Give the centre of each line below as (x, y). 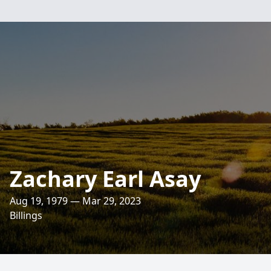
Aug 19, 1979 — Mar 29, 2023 (75, 201)
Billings (26, 215)
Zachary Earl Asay (105, 179)
